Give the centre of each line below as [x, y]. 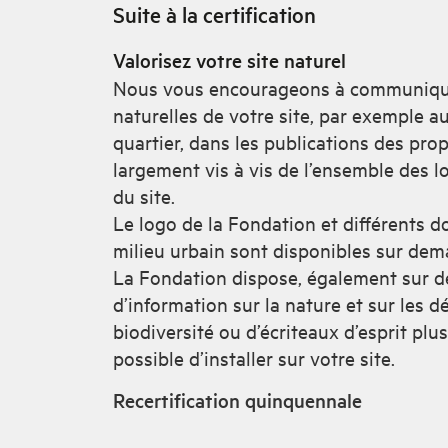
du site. [144, 195]
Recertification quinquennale [237, 399]
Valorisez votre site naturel [229, 59]
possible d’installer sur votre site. [254, 357]
